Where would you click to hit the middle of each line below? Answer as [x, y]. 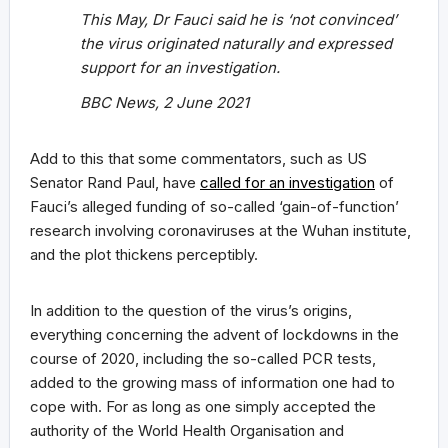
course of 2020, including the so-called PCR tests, [203, 358]
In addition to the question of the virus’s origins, [191, 310]
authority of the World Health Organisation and [187, 430]
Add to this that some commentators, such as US [198, 158]
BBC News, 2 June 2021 [164, 102]
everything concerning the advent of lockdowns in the [214, 334]
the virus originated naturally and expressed [236, 43]
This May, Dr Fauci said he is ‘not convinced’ [238, 19]
